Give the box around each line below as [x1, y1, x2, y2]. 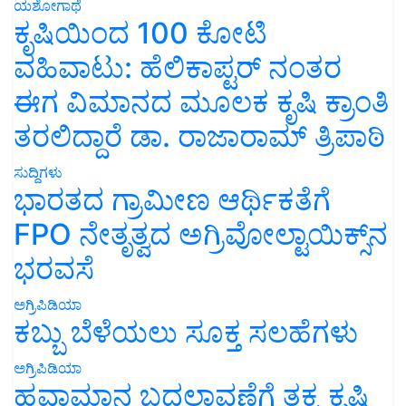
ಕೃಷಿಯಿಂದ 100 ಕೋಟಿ [14, 14, 267, 51]
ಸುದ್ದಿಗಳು [14, 162, 63, 181]
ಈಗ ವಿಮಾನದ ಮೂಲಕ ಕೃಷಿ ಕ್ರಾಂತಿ [14, 83, 389, 120]
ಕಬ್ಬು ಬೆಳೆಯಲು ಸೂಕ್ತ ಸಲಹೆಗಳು [14, 314, 358, 350]
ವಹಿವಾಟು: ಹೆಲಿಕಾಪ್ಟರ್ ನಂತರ [14, 49, 342, 85]
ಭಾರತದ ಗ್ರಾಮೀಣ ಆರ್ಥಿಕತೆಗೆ [14, 181, 331, 217]
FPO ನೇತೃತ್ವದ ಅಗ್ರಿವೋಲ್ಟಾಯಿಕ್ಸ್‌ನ [14, 216, 388, 252]
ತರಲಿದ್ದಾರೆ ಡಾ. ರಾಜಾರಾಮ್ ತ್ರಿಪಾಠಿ [14, 118, 385, 154]
